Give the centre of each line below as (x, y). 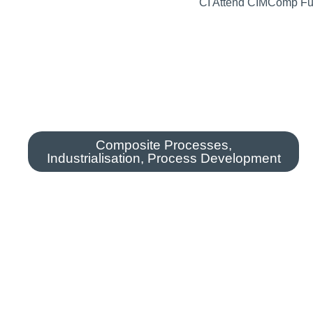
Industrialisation (93, 159)
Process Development (214, 159)
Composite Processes (162, 145)
